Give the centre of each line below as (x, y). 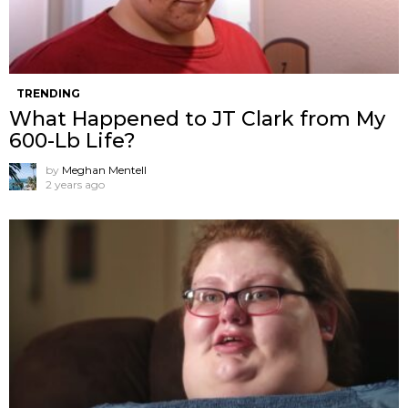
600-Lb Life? (72, 141)
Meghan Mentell (104, 170)
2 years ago (75, 185)
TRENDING (48, 94)
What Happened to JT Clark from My (197, 119)
